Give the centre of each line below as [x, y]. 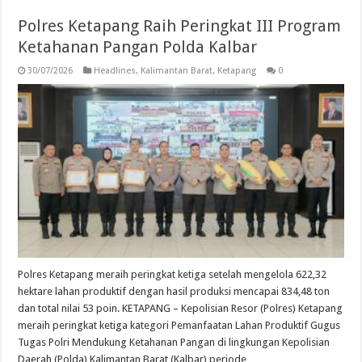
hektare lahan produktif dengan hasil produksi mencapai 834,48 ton [174, 291]
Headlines [115, 71]
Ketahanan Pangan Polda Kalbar [138, 47]
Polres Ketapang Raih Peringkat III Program [180, 26]
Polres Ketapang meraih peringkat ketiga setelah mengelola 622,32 [173, 274]
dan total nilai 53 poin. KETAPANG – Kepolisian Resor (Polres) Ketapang [181, 308]
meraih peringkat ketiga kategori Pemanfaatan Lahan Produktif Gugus [179, 325]
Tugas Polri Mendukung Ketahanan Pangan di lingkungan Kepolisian [174, 342]
